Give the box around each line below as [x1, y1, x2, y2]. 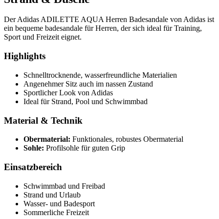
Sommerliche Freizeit [23, 208, 89, 217]
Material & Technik [4, 115, 83, 126]
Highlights [4, 51, 45, 62]
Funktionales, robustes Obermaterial [70, 135, 183, 144]
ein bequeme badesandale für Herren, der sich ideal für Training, [4, 24, 202, 33]
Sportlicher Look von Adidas [23, 88, 113, 97]
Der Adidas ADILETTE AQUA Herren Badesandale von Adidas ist [4, 15, 214, 24]
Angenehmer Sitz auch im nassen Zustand [23, 79, 153, 88]
